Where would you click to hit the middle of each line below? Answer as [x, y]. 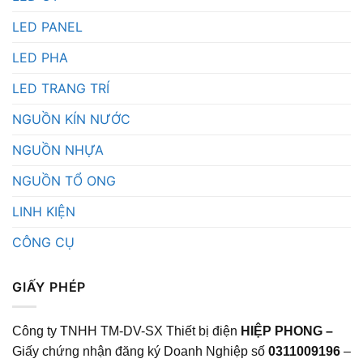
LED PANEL [47, 26]
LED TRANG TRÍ [61, 88]
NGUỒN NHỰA [58, 149]
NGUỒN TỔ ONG [64, 180]
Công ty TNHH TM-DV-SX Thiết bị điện [126, 331]
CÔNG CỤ [43, 242]
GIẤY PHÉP [49, 286]
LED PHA [40, 57]
